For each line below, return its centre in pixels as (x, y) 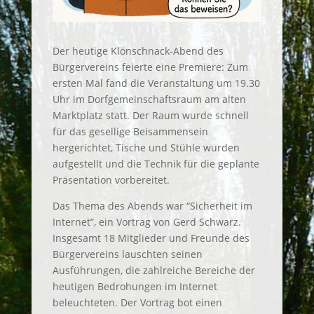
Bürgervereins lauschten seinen (127, 254)
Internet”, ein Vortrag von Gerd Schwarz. (146, 221)
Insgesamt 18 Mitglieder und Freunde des (151, 238)
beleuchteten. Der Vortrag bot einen (137, 302)
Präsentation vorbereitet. (111, 179)
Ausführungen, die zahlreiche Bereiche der (153, 270)
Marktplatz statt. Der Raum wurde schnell (150, 115)
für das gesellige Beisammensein (130, 131)
